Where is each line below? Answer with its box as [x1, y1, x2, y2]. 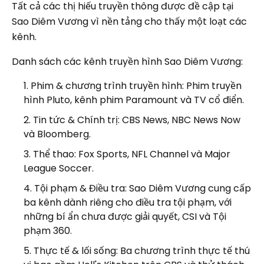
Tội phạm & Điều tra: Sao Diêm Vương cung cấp [34, 181, 251, 195]
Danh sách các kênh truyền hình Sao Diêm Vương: [12, 54, 243, 68]
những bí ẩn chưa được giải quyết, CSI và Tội [24, 209, 226, 223]
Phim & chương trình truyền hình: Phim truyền [31, 78, 242, 93]
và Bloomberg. [24, 127, 91, 141]
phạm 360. [24, 223, 72, 237]
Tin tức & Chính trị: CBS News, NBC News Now [33, 113, 240, 127]
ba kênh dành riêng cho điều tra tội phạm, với [24, 195, 232, 209]
